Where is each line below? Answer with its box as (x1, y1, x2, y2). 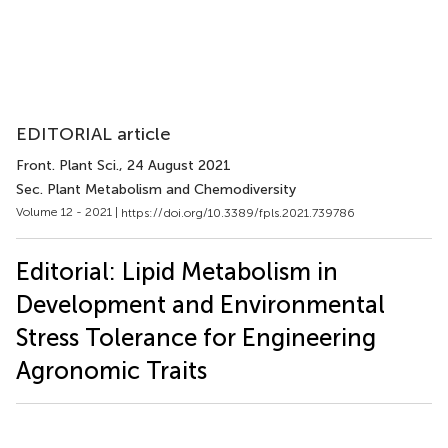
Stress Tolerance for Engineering (16, 322, 376, 352)
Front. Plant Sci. (16, 157, 119, 174)
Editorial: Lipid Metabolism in (16, 256, 338, 286)
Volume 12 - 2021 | (16, 205, 121, 219)
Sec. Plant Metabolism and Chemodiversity (16, 181, 296, 198)
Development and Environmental (16, 289, 385, 319)
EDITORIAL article (16, 123, 171, 145)
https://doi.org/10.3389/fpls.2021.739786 (121, 205, 355, 220)
